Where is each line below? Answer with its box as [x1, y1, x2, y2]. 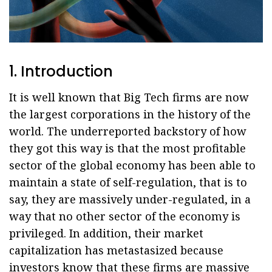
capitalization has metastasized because [9, 243, 223, 257]
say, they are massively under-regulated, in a [9, 192, 251, 206]
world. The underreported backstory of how [9, 124, 246, 138]
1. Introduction [9, 61, 113, 81]
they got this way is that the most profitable [9, 141, 246, 155]
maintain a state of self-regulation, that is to [9, 175, 247, 189]
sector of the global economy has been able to [9, 158, 256, 172]
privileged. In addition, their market [9, 226, 203, 240]
